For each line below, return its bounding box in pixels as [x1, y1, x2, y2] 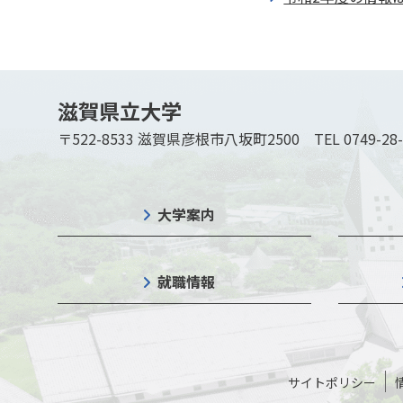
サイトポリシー [287, 373, 376, 392]
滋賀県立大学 [58, 95, 182, 127]
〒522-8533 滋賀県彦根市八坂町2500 [58, 128, 314, 150]
